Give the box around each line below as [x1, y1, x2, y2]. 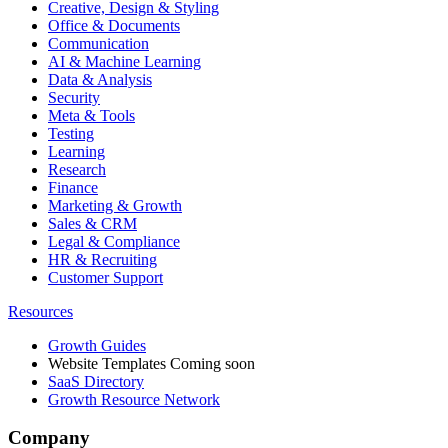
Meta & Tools [48, 106, 135, 124]
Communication [48, 34, 149, 52]
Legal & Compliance [48, 232, 180, 250]
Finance [48, 178, 98, 196]
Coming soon [170, 354, 255, 372]
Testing [48, 124, 94, 142]
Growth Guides [48, 336, 146, 354]
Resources [8, 302, 73, 320]
